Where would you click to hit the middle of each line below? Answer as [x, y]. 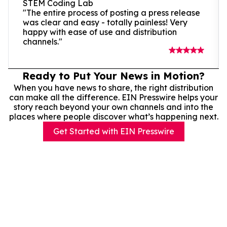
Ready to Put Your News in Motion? [113, 75]
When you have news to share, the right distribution [113, 87]
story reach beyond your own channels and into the [113, 107]
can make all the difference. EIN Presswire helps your [113, 97]
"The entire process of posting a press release [111, 12]
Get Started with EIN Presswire [113, 131]
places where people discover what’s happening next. [113, 116]
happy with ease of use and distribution [100, 32]
